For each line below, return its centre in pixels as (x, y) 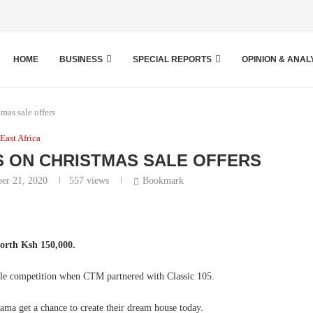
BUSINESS (81, 59)
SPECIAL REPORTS (172, 59)
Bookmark (163, 180)
